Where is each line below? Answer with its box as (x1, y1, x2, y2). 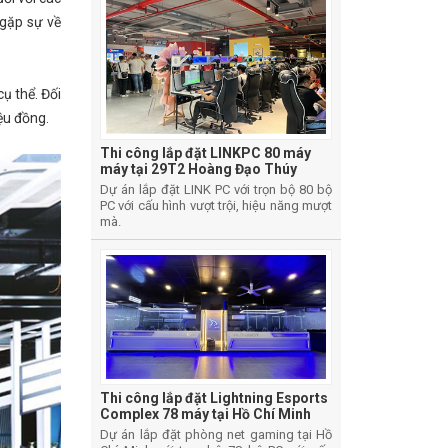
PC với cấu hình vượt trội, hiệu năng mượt (100, 198, 332, 214)
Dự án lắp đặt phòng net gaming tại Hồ (100, 426, 332, 442)
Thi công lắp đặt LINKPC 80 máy (100, 145, 311, 162)
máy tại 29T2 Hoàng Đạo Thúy (100, 161, 297, 178)
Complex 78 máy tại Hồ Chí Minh (100, 405, 311, 422)
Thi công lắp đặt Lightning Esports (100, 389, 328, 406)
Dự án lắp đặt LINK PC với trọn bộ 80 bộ (100, 182, 332, 198)
